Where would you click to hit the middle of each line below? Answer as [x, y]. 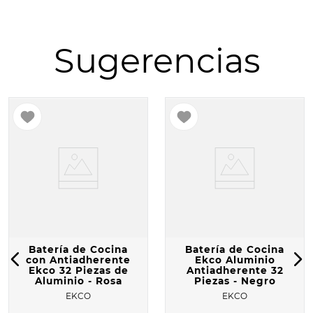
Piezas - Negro [235, 281]
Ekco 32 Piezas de [78, 271]
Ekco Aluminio [235, 260]
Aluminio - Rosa [78, 281]
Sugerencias [156, 61]
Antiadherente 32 [235, 271]
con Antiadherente [78, 260]
